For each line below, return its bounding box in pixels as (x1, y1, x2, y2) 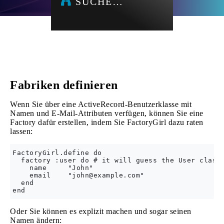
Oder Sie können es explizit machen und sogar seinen (10, 207, 191, 215)
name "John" (12, 164, 93, 171)
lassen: (10, 127, 33, 135)
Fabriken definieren (10, 78, 118, 91)
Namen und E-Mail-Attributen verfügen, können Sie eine (10, 109, 203, 117)
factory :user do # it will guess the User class (12, 156, 221, 164)
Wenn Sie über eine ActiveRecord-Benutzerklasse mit (10, 100, 191, 108)
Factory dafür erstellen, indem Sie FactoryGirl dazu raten (10, 118, 203, 126)
